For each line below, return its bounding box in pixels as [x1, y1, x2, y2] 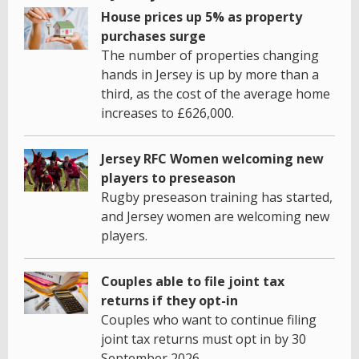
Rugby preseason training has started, [101, 188, 333, 206]
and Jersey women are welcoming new [101, 207, 329, 225]
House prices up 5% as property [101, 7, 302, 26]
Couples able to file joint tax [101, 272, 284, 290]
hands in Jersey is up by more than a [101, 65, 319, 83]
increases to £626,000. [101, 103, 234, 122]
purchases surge [101, 26, 206, 45]
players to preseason [101, 168, 236, 187]
